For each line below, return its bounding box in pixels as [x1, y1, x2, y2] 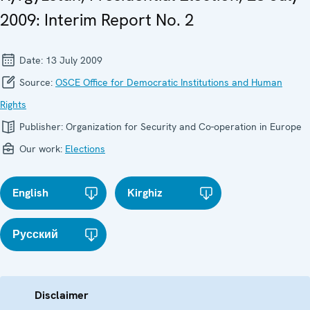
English [12, 185, 48, 201]
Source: [17, 76, 55, 89]
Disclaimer [35, 288, 89, 303]
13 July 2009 [46, 54, 102, 67]
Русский [12, 227, 58, 242]
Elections [65, 143, 105, 156]
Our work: [17, 143, 65, 156]
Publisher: [17, 120, 66, 134]
